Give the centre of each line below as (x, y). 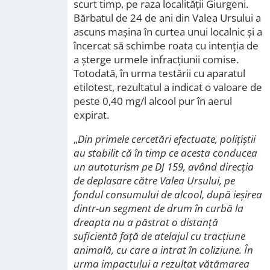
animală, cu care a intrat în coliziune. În (163, 250)
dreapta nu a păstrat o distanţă (146, 222)
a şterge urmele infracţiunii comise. (156, 59)
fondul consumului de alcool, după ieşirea (168, 194)
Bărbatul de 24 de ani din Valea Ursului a (167, 18)
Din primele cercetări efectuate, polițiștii (167, 139)
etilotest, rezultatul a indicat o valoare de (168, 87)
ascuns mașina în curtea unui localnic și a (168, 32)
